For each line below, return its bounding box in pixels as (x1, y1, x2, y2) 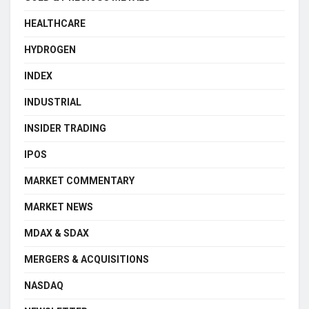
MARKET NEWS (24, 201, 93, 212)
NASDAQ (24, 279, 63, 291)
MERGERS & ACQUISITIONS (24, 253, 149, 265)
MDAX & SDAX (24, 227, 89, 239)
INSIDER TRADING (24, 122, 106, 134)
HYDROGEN (24, 43, 76, 55)
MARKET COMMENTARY (24, 175, 134, 186)
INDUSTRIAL (24, 96, 81, 108)
